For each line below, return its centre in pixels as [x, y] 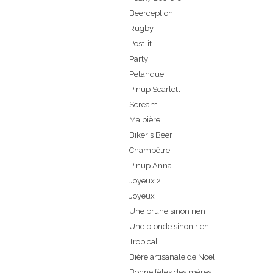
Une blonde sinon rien [169, 227]
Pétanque [147, 74]
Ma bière [145, 120]
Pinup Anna [151, 166]
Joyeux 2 [145, 181]
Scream [144, 105]
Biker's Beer [151, 135]
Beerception [151, 13]
